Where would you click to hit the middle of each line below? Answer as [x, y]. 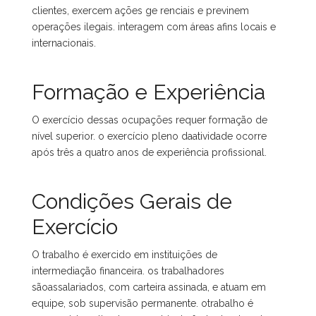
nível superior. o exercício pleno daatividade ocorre [149, 136]
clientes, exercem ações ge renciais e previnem [140, 11]
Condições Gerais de [132, 201]
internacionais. [64, 43]
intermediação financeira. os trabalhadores [128, 271]
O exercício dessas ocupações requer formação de [150, 120]
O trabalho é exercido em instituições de [124, 255]
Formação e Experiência [148, 92]
